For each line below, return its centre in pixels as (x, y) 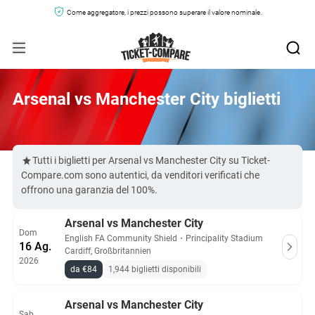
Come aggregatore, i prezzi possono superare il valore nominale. (164, 12)
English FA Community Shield (121, 238)
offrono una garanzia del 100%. (89, 190)
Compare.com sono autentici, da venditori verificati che (140, 175)
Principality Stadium (224, 238)
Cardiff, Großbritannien (108, 251)
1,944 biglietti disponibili (155, 269)
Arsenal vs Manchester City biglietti (147, 99)
